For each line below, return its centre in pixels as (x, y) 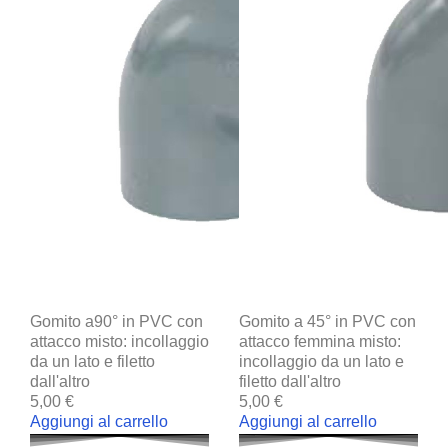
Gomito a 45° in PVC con (327, 321)
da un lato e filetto (92, 361)
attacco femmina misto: (320, 341)
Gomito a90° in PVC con (116, 321)
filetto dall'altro (290, 381)
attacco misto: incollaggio (119, 341)
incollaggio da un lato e (321, 361)
